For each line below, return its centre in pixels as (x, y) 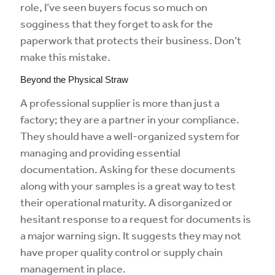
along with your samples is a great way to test (128, 185)
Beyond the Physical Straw (74, 79)
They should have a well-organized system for (130, 136)
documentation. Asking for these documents (128, 169)
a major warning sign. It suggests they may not (131, 235)
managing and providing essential (100, 152)
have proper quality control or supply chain (122, 252)
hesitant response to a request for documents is (136, 219)
